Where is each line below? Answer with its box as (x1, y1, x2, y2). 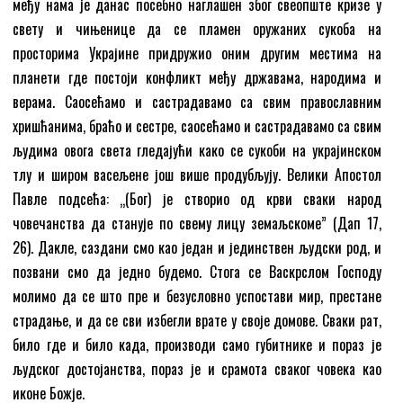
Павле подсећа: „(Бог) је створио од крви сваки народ (13, 187, 381, 210)
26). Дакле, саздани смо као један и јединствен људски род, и (13, 236, 381, 258)
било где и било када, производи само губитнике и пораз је (13, 333, 381, 355)
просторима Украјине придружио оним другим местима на (13, 41, 381, 64)
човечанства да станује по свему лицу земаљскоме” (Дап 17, (13, 211, 381, 234)
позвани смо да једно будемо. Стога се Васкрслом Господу (13, 260, 381, 282)
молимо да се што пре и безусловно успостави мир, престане (13, 284, 381, 307)
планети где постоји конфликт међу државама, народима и (13, 66, 381, 88)
